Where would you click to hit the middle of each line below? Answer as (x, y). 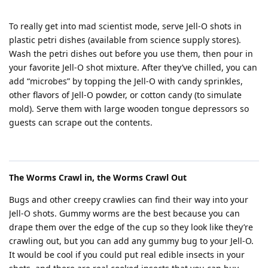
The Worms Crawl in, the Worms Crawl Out (98, 177)
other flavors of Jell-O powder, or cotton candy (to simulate (125, 95)
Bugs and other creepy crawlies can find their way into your (129, 200)
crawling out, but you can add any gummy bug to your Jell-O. (131, 241)
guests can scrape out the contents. (81, 122)
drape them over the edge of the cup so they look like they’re (131, 227)
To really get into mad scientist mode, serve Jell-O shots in (125, 26)
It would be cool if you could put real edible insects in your (127, 255)
